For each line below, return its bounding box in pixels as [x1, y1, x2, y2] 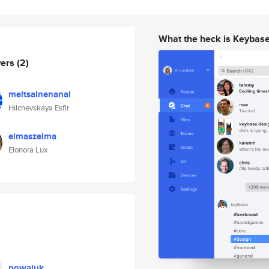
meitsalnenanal [8, 88, 71, 101]
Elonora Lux [8, 144, 47, 156]
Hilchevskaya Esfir [8, 102, 69, 113]
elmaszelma [8, 130, 56, 143]
